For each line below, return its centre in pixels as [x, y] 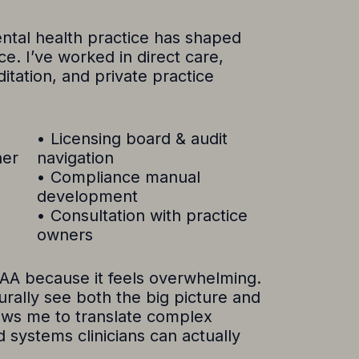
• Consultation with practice [142, 216]
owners [65, 235]
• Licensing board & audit [132, 139]
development [87, 196]
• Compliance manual [119, 177]
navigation [75, 158]
